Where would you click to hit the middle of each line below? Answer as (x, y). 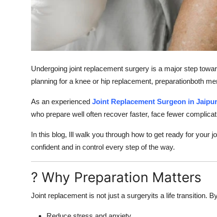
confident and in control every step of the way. (103, 147)
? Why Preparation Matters (116, 177)
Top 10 (20, 56)
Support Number (38, 8)
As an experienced (62, 101)
